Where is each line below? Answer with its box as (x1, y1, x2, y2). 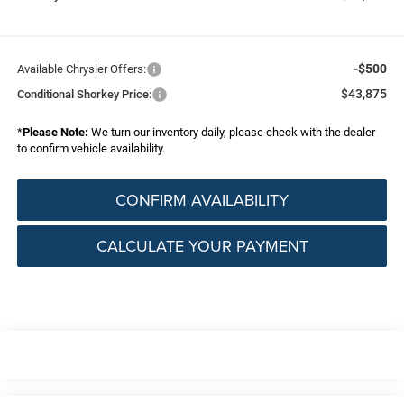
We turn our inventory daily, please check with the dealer (87, 124, 375, 139)
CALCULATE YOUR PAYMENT (96, 234, 308, 257)
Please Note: (22, 124, 88, 139)
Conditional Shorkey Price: (16, 87, 151, 101)
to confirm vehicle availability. (16, 141, 165, 155)
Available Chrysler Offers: (16, 61, 146, 76)
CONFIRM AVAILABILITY (115, 188, 289, 211)
